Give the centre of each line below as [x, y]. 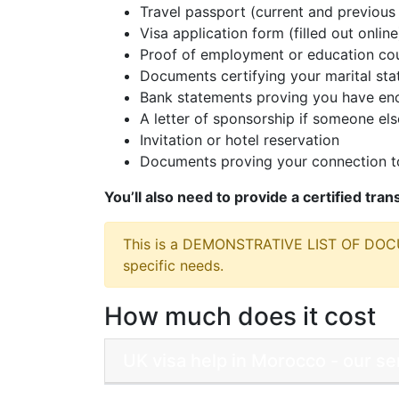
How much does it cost [240, 316]
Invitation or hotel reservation [240, 140]
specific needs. [173, 265]
